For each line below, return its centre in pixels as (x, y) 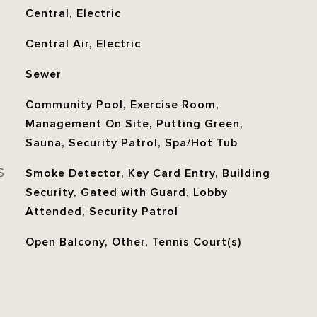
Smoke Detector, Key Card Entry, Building (148, 173)
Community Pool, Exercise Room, (122, 105)
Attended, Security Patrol (102, 212)
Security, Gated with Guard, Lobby (126, 192)
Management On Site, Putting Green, (134, 124)
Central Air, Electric (83, 44)
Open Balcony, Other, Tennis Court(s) (133, 242)
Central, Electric (73, 13)
